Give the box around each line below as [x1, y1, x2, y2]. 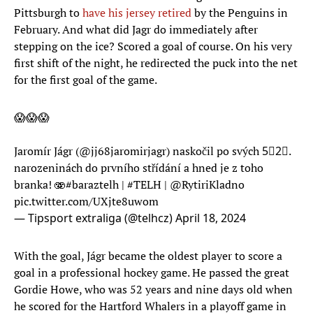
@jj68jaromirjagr [79, 143, 166, 159]
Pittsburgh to [14, 5, 82, 21]
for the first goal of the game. [14, 72, 157, 88]
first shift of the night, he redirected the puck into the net [14, 55, 298, 71]
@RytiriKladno [170, 177, 245, 193]
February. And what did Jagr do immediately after [14, 22, 258, 38]
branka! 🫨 [14, 177, 66, 193]
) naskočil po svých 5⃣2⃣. [166, 143, 291, 159]
